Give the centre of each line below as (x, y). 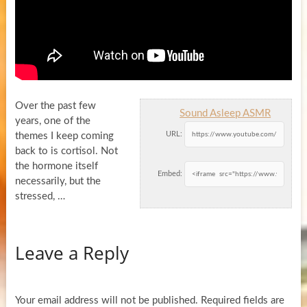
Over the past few (55, 106)
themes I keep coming (64, 136)
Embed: (170, 174)
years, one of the (52, 121)
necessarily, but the (58, 182)
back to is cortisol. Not (66, 151)
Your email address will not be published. (106, 300)
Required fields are (242, 300)
